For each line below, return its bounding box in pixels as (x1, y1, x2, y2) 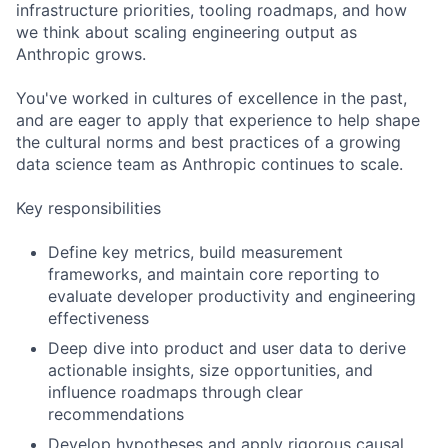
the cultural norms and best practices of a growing (16, 132, 401, 152)
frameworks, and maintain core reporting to (48, 264, 380, 284)
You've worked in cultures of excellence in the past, (16, 88, 407, 108)
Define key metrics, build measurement (48, 242, 343, 262)
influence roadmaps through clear (48, 382, 303, 402)
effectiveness (48, 308, 149, 328)
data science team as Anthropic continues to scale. (16, 154, 403, 174)
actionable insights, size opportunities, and (48, 360, 373, 380)
